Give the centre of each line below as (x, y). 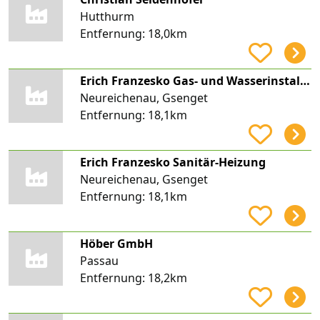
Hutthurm (107, 16)
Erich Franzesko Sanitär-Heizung (172, 162)
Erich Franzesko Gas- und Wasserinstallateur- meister (305, 80)
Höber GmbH (116, 243)
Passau (99, 260)
